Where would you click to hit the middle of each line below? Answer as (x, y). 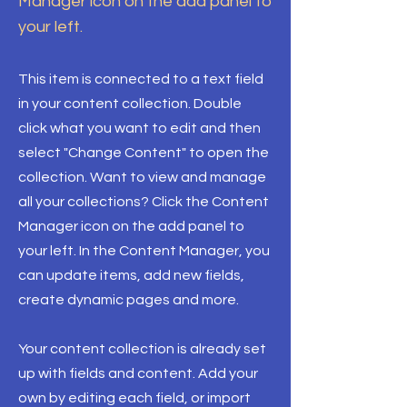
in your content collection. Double (130, 104)
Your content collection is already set (142, 349)
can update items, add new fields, (131, 275)
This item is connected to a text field (141, 79)
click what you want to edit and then (139, 128)
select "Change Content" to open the (144, 153)
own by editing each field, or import (134, 398)
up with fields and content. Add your (138, 373)
